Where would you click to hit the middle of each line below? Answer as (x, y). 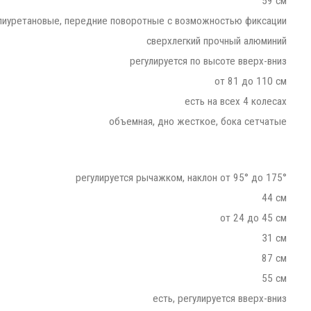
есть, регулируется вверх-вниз (220, 298)
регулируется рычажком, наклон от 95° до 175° (181, 177)
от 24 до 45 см (253, 218)
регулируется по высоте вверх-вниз (208, 61)
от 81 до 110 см (251, 81)
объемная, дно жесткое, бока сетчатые (198, 121)
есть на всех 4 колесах (236, 101)
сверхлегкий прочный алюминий (217, 41)
